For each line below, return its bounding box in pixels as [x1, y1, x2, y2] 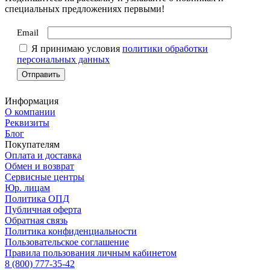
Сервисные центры [5, 171, 84, 182]
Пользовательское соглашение [5, 236, 129, 247]
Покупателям [5, 139, 60, 149]
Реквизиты [5, 117, 49, 128]
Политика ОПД [5, 193, 69, 204]
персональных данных [17, 54, 110, 64]
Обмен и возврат [5, 160, 74, 171]
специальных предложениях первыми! [5, 3, 165, 14]
